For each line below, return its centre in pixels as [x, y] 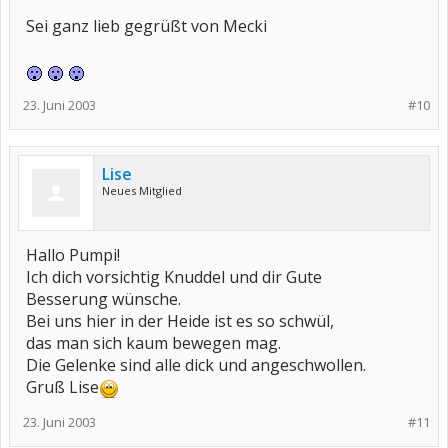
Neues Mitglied [142, 190]
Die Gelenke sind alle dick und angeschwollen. [196, 365]
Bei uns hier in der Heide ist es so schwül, [180, 321]
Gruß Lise [62, 387]
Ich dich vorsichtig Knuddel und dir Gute [174, 277]
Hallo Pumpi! [73, 255]
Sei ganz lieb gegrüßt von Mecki [146, 26]
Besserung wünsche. [103, 299]
